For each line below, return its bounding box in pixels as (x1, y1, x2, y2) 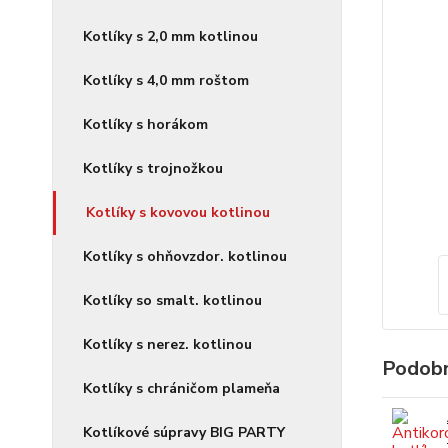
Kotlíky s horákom (83, 115, 208, 134)
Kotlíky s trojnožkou (83, 159, 223, 178)
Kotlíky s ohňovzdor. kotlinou (83, 247, 287, 266)
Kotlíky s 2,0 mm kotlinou (83, 27, 258, 46)
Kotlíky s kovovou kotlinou (86, 203, 270, 222)
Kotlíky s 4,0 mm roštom (83, 71, 249, 90)
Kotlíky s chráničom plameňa (83, 379, 280, 398)
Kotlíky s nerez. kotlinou (83, 335, 252, 354)
